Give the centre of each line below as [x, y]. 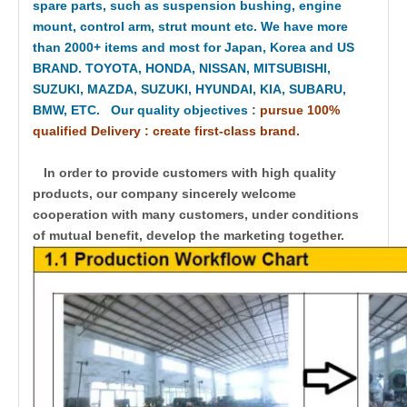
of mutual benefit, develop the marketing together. [189, 235]
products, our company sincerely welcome [164, 193]
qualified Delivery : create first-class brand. [166, 130]
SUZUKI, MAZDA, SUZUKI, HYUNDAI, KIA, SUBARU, [189, 89]
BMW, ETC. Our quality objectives [140, 109]
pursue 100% [300, 109]
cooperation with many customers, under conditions [196, 214]
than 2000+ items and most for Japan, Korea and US [194, 47]
